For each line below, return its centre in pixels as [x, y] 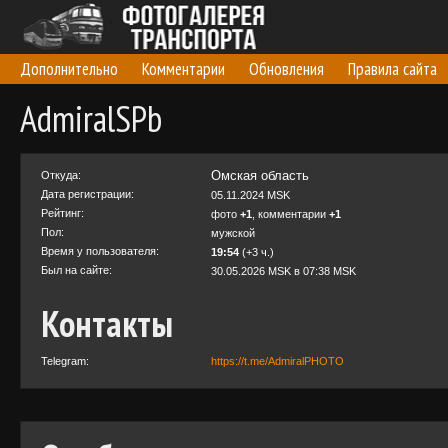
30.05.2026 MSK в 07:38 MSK [283, 271]
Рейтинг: [62, 213]
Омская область [260, 175]
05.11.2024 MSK [250, 195]
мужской [233, 233]
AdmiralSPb [91, 118]
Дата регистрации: [87, 194]
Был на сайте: [76, 270]
